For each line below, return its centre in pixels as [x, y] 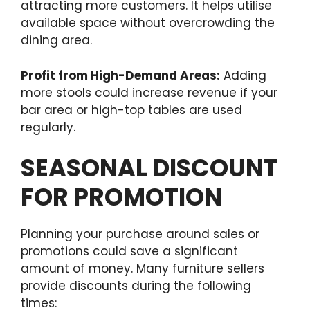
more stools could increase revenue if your [149, 92]
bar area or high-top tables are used [131, 110]
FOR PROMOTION [121, 197]
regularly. [48, 127]
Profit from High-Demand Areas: [120, 75]
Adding [243, 75]
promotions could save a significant [129, 252]
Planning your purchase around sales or [140, 234]
